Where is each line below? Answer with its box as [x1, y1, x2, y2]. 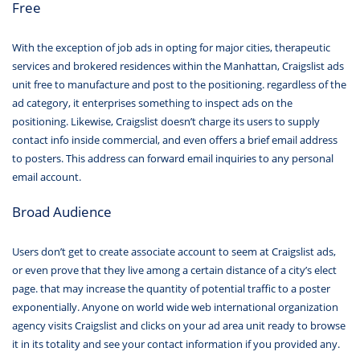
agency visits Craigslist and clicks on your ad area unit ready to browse [12, 318, 346, 333]
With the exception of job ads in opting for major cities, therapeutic [12, 39, 330, 55]
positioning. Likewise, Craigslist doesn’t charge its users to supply [12, 113, 320, 129]
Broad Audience [12, 202, 112, 222]
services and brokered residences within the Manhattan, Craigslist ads [12, 58, 344, 73]
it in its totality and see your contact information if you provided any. [12, 337, 340, 352]
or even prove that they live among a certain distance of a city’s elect [12, 263, 337, 278]
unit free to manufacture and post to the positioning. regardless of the [12, 76, 346, 92]
